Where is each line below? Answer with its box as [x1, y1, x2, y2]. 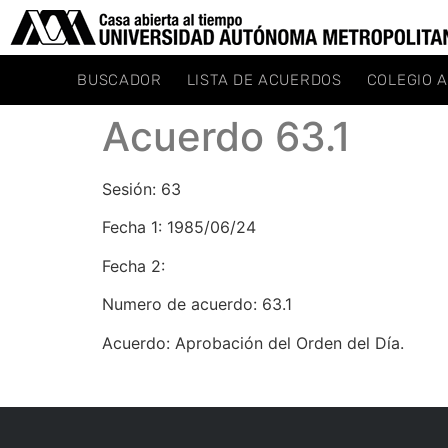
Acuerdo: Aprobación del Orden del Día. [102, 332, 404, 353]
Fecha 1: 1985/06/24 [102, 217, 256, 238]
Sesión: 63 [102, 179, 181, 199]
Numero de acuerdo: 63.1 [102, 294, 292, 315]
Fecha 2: [102, 255, 165, 276]
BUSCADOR [77, 71, 162, 89]
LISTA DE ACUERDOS [186, 71, 342, 89]
